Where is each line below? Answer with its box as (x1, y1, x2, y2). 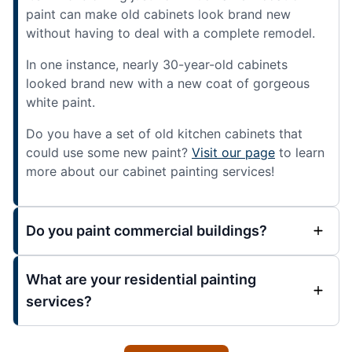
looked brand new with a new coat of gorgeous (26, 75, 310, 91)
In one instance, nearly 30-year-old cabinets (26, 56, 288, 72)
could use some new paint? (26, 144, 192, 160)
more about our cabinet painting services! (26, 163, 274, 179)
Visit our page (192, 144, 275, 160)
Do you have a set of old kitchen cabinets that (26, 125, 302, 141)
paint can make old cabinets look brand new (26, 5, 291, 22)
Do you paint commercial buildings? (26, 222, 267, 239)
